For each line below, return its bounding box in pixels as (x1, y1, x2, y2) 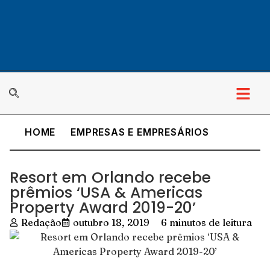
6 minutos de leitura (161, 216, 252, 228)
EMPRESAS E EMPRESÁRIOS (71, 126, 209, 138)
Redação (21, 216, 61, 228)
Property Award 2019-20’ (10, 197, 196, 218)
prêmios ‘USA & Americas (10, 182, 202, 203)
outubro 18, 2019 (73, 216, 149, 228)
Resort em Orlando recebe (10, 167, 211, 188)
